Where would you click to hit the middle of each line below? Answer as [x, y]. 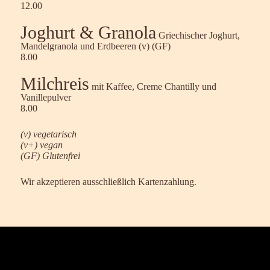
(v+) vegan [42, 145]
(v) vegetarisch [49, 134]
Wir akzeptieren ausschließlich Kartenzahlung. [108, 182]
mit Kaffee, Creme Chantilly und [153, 86]
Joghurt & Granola [88, 32]
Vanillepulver [46, 97]
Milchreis [55, 83]
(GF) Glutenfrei [50, 156]
